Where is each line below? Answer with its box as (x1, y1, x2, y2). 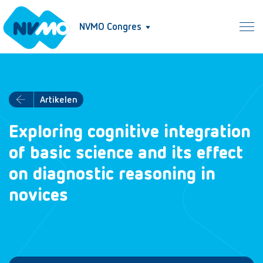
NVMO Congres (79, 22, 141, 32)
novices (9, 187, 68, 205)
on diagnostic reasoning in (9, 166, 215, 184)
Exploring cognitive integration (9, 124, 251, 141)
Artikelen (40, 95, 77, 105)
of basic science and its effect (9, 145, 243, 163)
